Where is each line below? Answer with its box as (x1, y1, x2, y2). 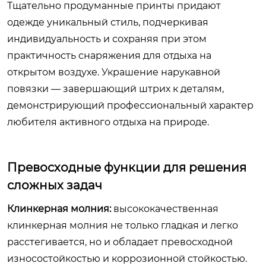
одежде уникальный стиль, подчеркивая (7, 17, 208, 28)
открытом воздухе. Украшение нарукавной (7, 66, 220, 78)
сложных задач (7, 178, 102, 192)
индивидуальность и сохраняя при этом (7, 33, 207, 45)
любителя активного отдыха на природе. (7, 116, 209, 128)
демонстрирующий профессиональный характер (7, 100, 254, 111)
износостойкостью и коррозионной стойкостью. (7, 253, 247, 264)
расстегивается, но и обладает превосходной (7, 236, 233, 248)
